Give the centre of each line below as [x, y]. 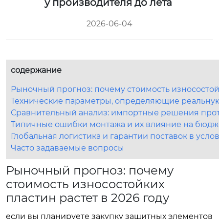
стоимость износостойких [85, 184]
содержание [36, 70]
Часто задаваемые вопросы [67, 148]
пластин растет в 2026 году [88, 198]
